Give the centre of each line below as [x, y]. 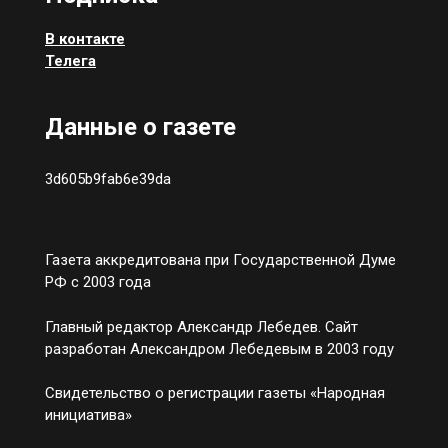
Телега [70, 60]
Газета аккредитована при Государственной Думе [220, 260]
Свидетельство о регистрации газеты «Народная [215, 393]
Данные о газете [140, 127]
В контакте [85, 38]
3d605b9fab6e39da [108, 178]
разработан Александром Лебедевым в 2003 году [219, 348]
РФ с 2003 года [98, 282]
